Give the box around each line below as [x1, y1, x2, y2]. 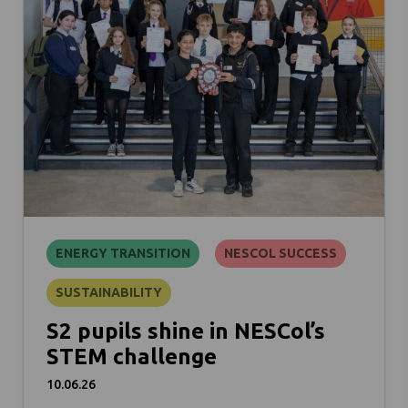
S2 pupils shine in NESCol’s [46, 318, 325, 343]
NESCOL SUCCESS [223, 245, 337, 260]
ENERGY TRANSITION [56, 245, 190, 260]
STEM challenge [46, 343, 217, 369]
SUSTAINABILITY [56, 285, 162, 300]
